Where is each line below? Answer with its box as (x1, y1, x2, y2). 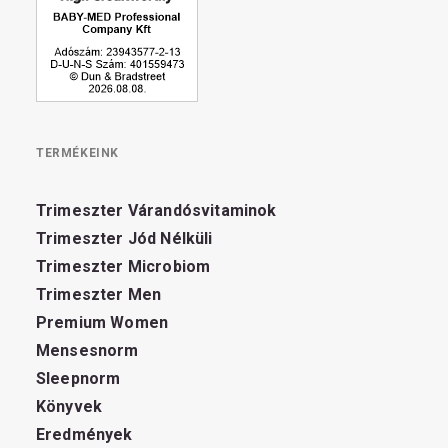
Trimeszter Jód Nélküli (36, 229, 213, 248)
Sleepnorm (36, 369, 121, 388)
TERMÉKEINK (36, 146, 119, 160)
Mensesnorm (36, 341, 139, 360)
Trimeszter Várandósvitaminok (36, 201, 277, 220)
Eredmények (36, 425, 133, 444)
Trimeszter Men (36, 285, 162, 304)
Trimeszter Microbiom (36, 257, 211, 276)
